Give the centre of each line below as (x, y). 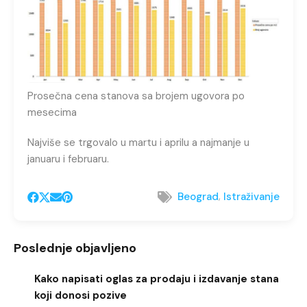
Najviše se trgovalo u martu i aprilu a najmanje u (138, 142)
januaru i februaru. (68, 159)
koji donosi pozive (81, 295)
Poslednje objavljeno (75, 248)
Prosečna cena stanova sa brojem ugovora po (136, 96)
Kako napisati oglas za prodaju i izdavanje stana (157, 279)
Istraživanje (251, 197)
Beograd (198, 197)
